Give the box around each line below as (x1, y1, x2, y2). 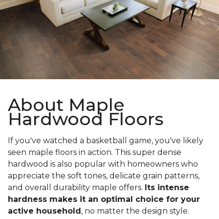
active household (8, 206, 81, 216)
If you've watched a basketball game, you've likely (8, 136, 203, 146)
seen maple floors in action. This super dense (8, 148, 181, 157)
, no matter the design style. (81, 206, 191, 216)
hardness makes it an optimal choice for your (8, 195, 200, 204)
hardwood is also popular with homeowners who (8, 159, 198, 169)
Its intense (145, 183, 189, 193)
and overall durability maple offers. (8, 183, 145, 193)
